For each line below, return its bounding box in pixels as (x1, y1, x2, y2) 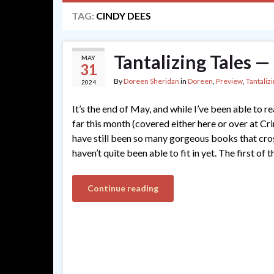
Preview (216, 76, 243, 86)
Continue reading (87, 183, 158, 193)
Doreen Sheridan (124, 76, 179, 86)
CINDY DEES (96, 10, 151, 21)
